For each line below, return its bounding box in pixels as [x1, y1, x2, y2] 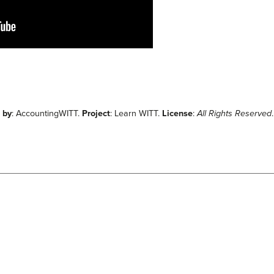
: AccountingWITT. [12, 108, 83, 119]
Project [82, 108, 111, 119]
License [162, 108, 193, 119]
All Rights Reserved [197, 108, 272, 119]
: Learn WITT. [110, 108, 163, 119]
